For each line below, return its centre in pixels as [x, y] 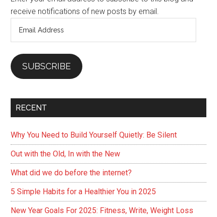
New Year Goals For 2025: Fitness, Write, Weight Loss [102, 210]
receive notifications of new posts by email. [85, 11]
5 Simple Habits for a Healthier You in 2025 [84, 192]
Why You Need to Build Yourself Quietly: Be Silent [94, 135]
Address [24, 36]
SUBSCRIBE [47, 66]
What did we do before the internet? [71, 173]
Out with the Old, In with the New [66, 154]
